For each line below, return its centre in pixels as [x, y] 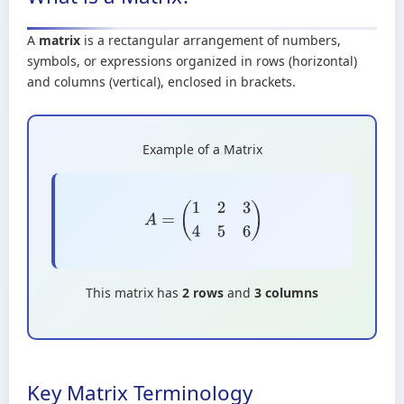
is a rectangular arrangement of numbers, [211, 40]
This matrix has [134, 292]
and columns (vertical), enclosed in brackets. [161, 82]
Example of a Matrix [202, 149]
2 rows [203, 292]
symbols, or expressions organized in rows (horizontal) [192, 61]
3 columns [286, 292]
